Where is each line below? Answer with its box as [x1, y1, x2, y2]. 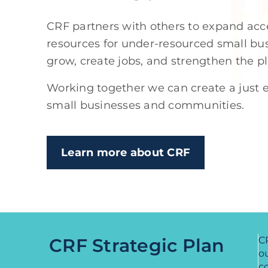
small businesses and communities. [47, 98, 245, 112]
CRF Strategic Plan [49, 234, 225, 256]
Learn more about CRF [61, 145, 190, 159]
